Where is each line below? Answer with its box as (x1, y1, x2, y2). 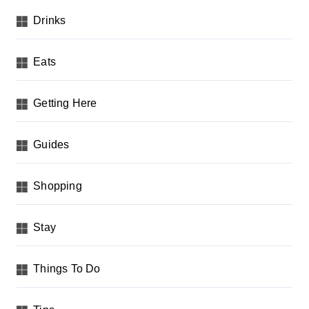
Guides (33, 139, 70, 151)
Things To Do (33, 263, 101, 275)
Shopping (33, 180, 82, 192)
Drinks (33, 14, 66, 27)
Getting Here (33, 97, 97, 110)
